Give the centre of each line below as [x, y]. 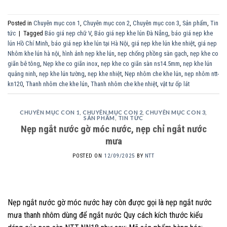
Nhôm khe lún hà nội [33, 53]
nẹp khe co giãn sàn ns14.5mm [140, 63]
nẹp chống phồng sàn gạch [152, 53]
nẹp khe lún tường [62, 73]
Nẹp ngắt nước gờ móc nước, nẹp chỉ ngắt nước [113, 129]
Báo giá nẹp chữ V [68, 33]
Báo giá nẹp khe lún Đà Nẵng [131, 33]
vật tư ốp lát [175, 84]
